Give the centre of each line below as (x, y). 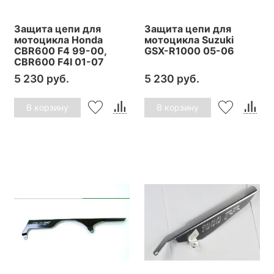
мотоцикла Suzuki (189, 39)
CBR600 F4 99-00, (60, 50)
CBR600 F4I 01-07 (59, 61)
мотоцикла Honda (58, 39)
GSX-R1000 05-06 (189, 50)
